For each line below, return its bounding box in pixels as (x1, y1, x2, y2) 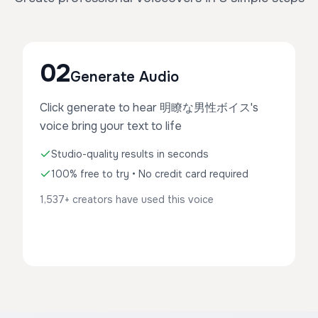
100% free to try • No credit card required (51, 168, 248, 180)
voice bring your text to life (40, 119, 182, 133)
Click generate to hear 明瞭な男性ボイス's (40, 100, 258, 115)
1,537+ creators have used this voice (40, 193, 214, 206)
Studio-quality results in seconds (51, 148, 209, 160)
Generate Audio (70, 68, 179, 86)
